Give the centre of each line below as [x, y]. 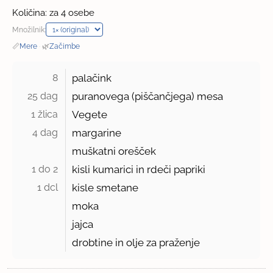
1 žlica [46, 115]
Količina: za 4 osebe [54, 13]
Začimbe [65, 46]
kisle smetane [105, 188]
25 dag [44, 96]
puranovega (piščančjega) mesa [148, 97]
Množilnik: [29, 30]
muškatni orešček [114, 151]
